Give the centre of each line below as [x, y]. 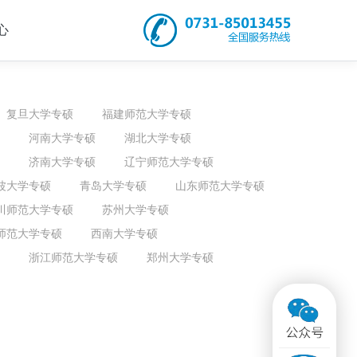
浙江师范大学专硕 [73, 257]
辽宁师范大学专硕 [169, 161]
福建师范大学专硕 [147, 114]
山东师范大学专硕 [220, 185]
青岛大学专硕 [113, 185]
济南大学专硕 [62, 161]
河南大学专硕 [62, 137]
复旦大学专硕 [40, 114]
